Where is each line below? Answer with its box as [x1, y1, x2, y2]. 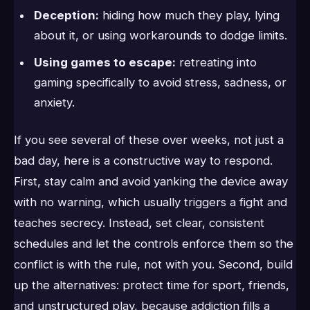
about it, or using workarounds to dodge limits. [33, 28, 287, 42]
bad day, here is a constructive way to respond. [14, 153, 273, 167]
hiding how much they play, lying [98, 8, 280, 22]
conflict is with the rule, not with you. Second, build [14, 257, 293, 271]
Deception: [33, 8, 99, 22]
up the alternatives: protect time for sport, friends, [14, 277, 289, 292]
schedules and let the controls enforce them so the [14, 236, 293, 250]
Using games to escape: [33, 55, 176, 70]
